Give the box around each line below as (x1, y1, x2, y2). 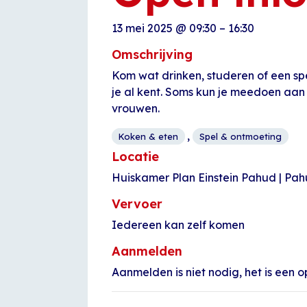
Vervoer (112, 196, 162, 212)
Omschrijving (112, 47, 193, 62)
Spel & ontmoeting (199, 131, 282, 142)
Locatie (112, 149, 159, 164)
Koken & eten (119, 131, 178, 142)
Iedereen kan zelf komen (112, 218, 245, 232)
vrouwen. (112, 101, 160, 115)
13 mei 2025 (112, 21, 175, 35)
